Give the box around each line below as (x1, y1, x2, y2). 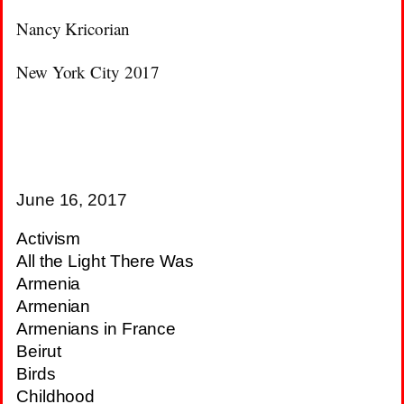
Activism (16, 228, 81, 248)
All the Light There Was (16, 251, 194, 271)
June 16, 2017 (16, 189, 127, 209)
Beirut (16, 341, 61, 361)
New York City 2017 (16, 60, 161, 83)
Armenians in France (16, 318, 177, 338)
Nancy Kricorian (16, 16, 130, 40)
